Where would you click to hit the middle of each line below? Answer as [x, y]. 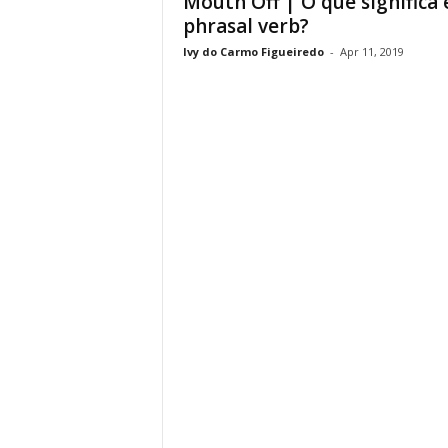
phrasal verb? [245, 26]
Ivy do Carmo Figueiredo [253, 51]
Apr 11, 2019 [371, 51]
